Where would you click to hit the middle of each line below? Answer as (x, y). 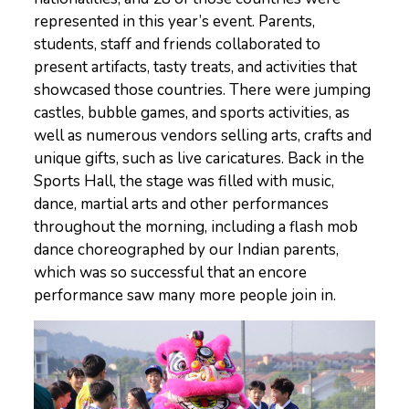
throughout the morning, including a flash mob (195, 226)
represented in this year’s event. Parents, (174, 21)
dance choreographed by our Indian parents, (186, 249)
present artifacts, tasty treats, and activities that (195, 67)
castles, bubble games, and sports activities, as (191, 112)
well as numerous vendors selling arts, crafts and (202, 135)
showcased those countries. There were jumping (202, 89)
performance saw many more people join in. (184, 295)
